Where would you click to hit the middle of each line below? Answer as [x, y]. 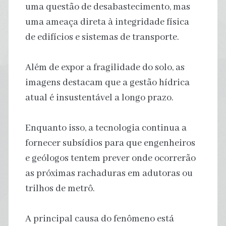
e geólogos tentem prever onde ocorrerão [110, 158]
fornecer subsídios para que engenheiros [110, 143]
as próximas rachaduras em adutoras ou [109, 173]
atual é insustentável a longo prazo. [99, 98]
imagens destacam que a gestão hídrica [107, 82]
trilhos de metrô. [60, 188]
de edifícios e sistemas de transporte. [102, 37]
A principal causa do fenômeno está [99, 219]
